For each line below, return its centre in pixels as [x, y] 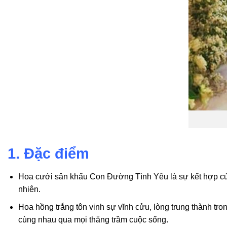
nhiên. [29, 190]
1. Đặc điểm [48, 153]
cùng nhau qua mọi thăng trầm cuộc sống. [93, 219]
